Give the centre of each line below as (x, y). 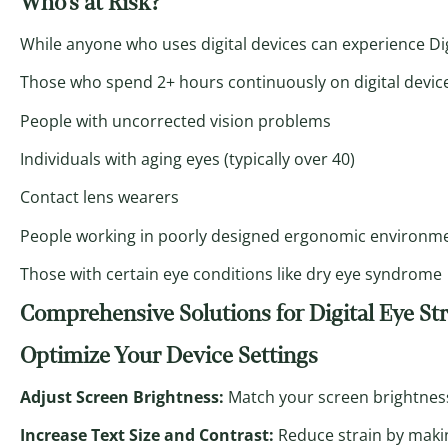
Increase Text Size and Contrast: (147, 434)
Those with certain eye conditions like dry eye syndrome (231, 274)
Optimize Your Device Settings (169, 355)
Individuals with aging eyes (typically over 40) (187, 159)
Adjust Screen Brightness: (122, 396)
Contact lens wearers (99, 197)
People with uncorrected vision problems (175, 120)
